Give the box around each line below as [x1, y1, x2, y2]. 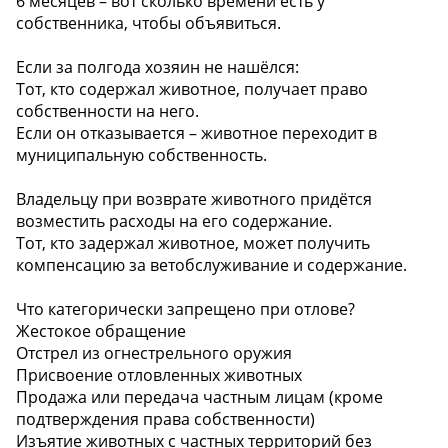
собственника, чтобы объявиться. [16, 12, 281, 35]
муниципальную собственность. [16, 144, 267, 167]
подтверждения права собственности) [16, 408, 315, 431]
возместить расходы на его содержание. [16, 210, 332, 233]
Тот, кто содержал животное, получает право [16, 78, 368, 101]
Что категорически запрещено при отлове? [16, 298, 355, 321]
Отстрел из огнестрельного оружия [16, 342, 292, 365]
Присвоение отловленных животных [16, 364, 302, 387]
